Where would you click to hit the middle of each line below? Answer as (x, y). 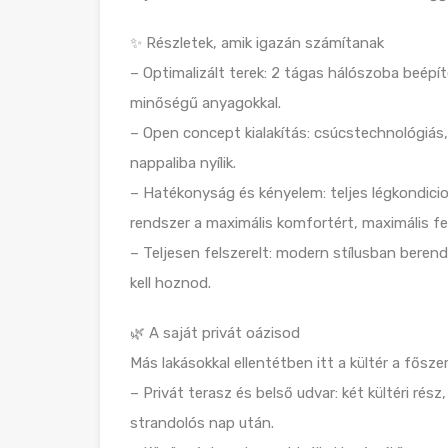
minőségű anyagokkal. (205, 103)
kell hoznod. (170, 283)
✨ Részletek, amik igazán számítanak (257, 43)
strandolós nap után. (202, 423)
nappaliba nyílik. (183, 163)
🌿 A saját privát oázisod (215, 333)
